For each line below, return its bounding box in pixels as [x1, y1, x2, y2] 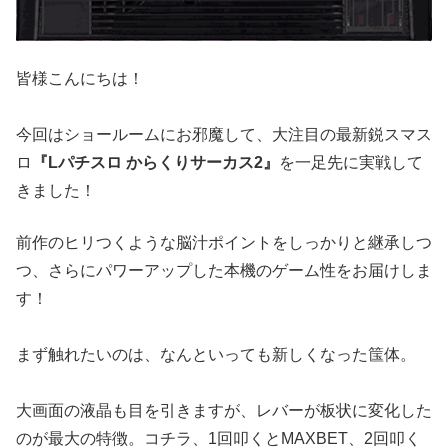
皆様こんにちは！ [16, 70, 144, 88]
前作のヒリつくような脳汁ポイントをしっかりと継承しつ [16, 234, 432, 252]
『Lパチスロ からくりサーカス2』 [32, 154, 279, 172]
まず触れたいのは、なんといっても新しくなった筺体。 [16, 346, 416, 364]
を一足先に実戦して [279, 154, 423, 172]
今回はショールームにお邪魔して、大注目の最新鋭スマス [16, 126, 432, 144]
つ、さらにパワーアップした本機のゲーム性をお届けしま [16, 262, 432, 280]
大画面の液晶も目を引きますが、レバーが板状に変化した [16, 402, 432, 420]
